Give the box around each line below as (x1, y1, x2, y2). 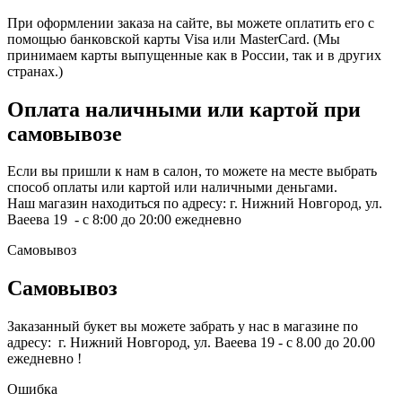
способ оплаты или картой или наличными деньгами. (7, 179, 337, 196)
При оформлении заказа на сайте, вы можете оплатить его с (7, 14, 374, 31)
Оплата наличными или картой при (7, 97, 361, 121)
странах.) (7, 63, 63, 79)
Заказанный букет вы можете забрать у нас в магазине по (7, 319, 358, 335)
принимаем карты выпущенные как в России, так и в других (7, 47, 381, 63)
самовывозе (7, 121, 122, 145)
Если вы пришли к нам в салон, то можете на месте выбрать (7, 163, 377, 179)
